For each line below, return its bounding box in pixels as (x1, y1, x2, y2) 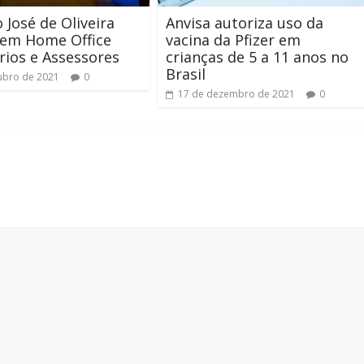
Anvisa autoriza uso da (166, 12, 323, 32)
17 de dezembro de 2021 (178, 86, 295, 101)
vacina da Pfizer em (166, 29, 301, 50)
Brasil (166, 63, 206, 84)
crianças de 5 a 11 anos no (166, 46, 349, 67)
